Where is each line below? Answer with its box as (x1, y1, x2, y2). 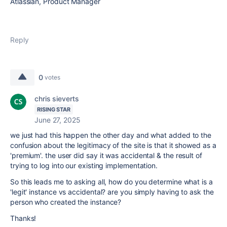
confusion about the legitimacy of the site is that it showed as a (10, 140, 216, 149)
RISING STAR (37, 105, 71, 113)
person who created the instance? (10, 197, 122, 206)
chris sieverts (34, 94, 79, 103)
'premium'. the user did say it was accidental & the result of (10, 150, 202, 160)
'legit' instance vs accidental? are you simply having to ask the (10, 187, 214, 196)
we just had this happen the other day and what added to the (10, 130, 212, 139)
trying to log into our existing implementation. (10, 161, 158, 170)
